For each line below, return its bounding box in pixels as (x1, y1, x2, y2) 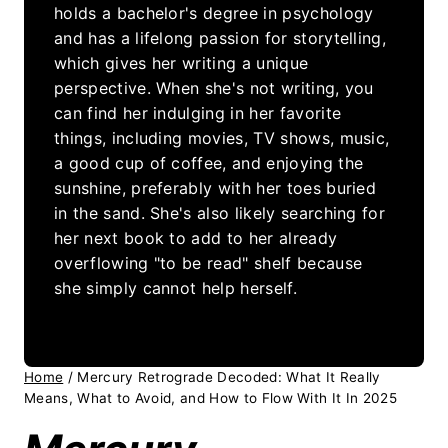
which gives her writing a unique (54, 53, 309, 74)
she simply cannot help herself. (54, 278, 297, 299)
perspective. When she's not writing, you (54, 78, 374, 99)
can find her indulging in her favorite (54, 103, 342, 124)
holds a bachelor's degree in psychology (54, 3, 374, 24)
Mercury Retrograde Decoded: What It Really (77, 369, 381, 386)
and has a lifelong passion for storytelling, (54, 28, 387, 49)
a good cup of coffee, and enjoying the (54, 153, 364, 174)
